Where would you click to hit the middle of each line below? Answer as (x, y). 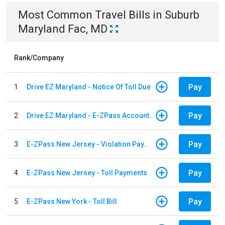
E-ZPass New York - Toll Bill (72, 201)
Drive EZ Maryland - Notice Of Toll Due (89, 87)
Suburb (182, 15)
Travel (110, 15)
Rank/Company (39, 58)
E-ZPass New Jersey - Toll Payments (87, 173)
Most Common (57, 15)
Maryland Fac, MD (63, 29)
